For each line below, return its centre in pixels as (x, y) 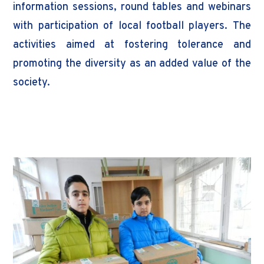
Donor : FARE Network (78, 113)
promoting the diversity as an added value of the (132, 64)
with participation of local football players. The (132, 27)
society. (32, 83)
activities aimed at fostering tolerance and (132, 45)
